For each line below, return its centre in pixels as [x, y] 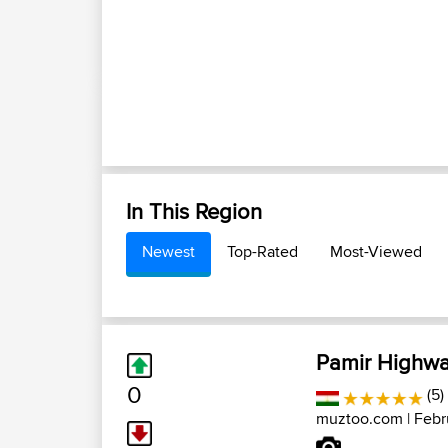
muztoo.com [359, 418]
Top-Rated [262, 251]
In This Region [194, 211]
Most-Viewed [376, 251]
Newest [168, 251]
